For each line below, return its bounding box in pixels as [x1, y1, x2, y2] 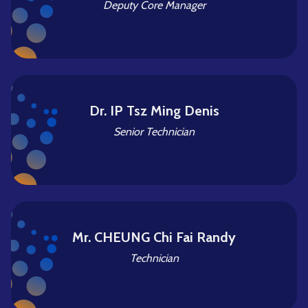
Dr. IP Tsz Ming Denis [89, 102, 219, 119]
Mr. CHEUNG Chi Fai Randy [72, 229, 236, 245]
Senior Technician [113, 125, 195, 138]
